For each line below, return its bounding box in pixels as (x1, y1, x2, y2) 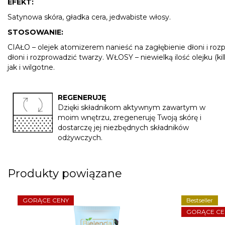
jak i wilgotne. (8, 63, 55, 72)
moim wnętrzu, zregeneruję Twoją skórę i (58, 113, 201, 123)
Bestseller (186, 196, 213, 204)
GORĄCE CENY (23, 196, 69, 204)
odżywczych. (58, 133, 104, 143)
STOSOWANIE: (8, 28, 63, 37)
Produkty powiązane (8, 167, 122, 181)
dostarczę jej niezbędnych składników (58, 123, 189, 133)
